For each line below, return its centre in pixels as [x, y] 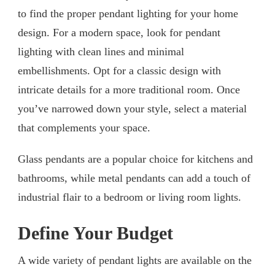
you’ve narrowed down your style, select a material [132, 109]
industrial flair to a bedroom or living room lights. [131, 197]
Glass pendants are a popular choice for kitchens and [135, 159]
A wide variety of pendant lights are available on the [135, 261]
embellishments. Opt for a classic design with [119, 71]
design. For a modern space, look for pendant [119, 33]
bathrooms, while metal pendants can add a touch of [134, 178]
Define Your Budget [95, 234]
